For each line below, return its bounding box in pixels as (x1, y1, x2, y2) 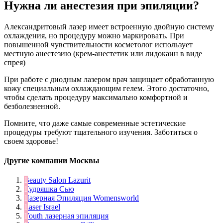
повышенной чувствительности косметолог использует (4, 40, 193, 49)
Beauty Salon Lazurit (24, 176, 91, 185)
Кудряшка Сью (24, 185, 74, 194)
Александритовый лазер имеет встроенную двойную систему (4, 22, 214, 31)
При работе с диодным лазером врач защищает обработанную (4, 75, 214, 84)
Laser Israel (24, 203, 60, 212)
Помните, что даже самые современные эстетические (4, 118, 186, 127)
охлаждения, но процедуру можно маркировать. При (4, 31, 184, 40)
